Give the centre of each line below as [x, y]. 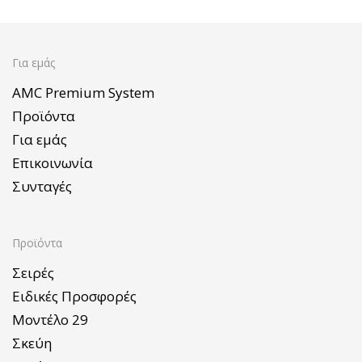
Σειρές [33, 273]
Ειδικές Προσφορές [74, 297]
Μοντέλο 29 [50, 320]
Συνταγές [42, 186]
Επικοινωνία [53, 162]
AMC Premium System [83, 92]
